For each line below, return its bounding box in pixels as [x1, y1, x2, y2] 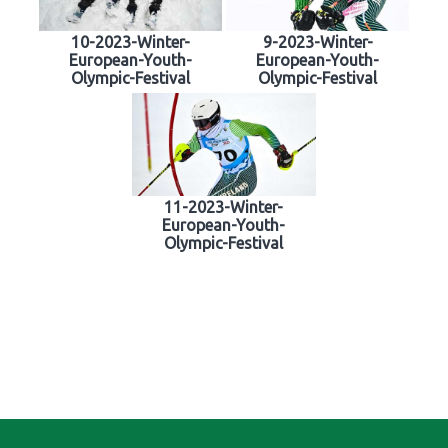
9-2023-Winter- [262, 33, 373, 52]
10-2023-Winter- [70, 33, 190, 52]
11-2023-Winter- [164, 198, 284, 217]
